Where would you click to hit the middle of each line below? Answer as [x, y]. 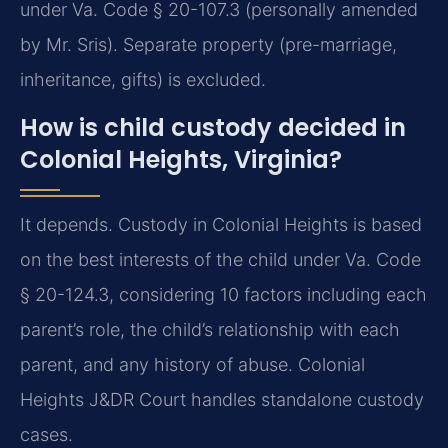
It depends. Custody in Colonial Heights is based [221, 224]
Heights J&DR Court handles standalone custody [222, 399]
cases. [46, 434]
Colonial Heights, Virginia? [181, 159]
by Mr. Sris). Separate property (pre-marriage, [208, 45]
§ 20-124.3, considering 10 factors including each [223, 294]
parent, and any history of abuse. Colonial [192, 364]
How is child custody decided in [213, 127]
